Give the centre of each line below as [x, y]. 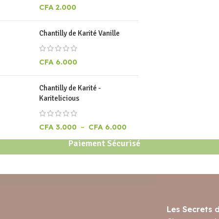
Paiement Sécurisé [105, 143]
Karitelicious [59, 98]
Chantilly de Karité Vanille [79, 33]
